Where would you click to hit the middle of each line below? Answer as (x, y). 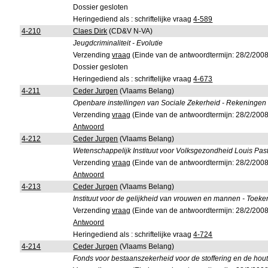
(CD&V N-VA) (130, 31)
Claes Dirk (90, 31)
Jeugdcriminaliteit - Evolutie (118, 43)
